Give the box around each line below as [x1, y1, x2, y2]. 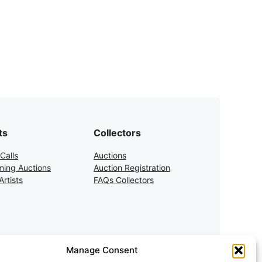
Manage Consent [66, 244, 139, 256]
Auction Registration [94, 163, 170, 173]
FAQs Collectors [94, 175, 154, 185]
